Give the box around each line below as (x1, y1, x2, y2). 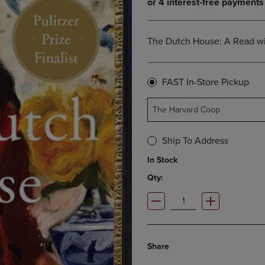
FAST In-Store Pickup (162, 76, 249, 89)
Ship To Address (162, 135, 228, 147)
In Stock (147, 155, 177, 166)
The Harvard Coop (153, 105, 220, 115)
